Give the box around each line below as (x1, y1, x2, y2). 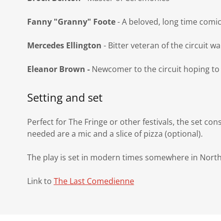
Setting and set (27, 90, 103, 105)
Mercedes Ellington (27, 40, 102, 51)
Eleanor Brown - (27, 64, 92, 74)
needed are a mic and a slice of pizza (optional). (27, 128, 205, 139)
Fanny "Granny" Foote (27, 16, 115, 27)
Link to (27, 176, 54, 186)
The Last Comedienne (53, 176, 134, 186)
